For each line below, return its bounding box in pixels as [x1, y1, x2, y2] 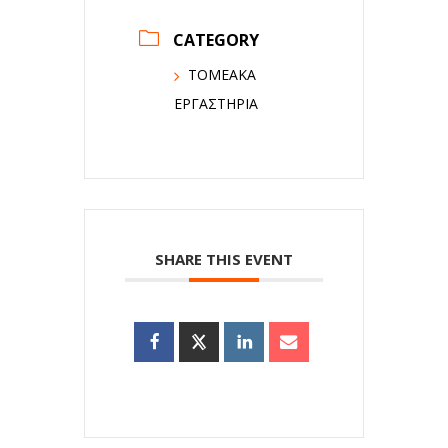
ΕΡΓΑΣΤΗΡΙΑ [174, 94, 258, 114]
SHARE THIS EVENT [155, 249, 293, 270]
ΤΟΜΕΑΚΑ [188, 65, 256, 85]
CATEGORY [173, 29, 259, 52]
